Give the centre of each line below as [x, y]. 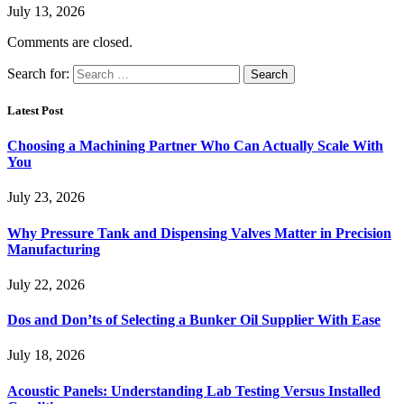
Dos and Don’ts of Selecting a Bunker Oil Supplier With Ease [194, 320]
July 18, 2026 [46, 355]
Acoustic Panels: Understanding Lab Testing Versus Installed [194, 390]
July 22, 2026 [46, 284]
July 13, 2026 [46, 11]
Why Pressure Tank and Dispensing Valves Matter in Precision [199, 233]
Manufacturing [54, 249]
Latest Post [35, 110]
